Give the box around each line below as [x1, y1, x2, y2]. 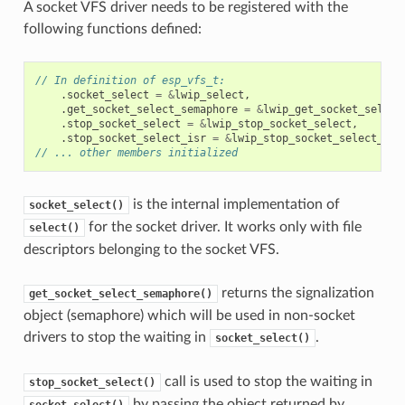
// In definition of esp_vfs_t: [34, 73, 225, 87]
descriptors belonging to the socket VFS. [23, 241, 279, 257]
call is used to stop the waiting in [160, 373, 372, 389]
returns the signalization [217, 285, 374, 300]
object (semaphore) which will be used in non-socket [23, 307, 355, 323]
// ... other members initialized [34, 146, 238, 159]
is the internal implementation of [128, 196, 340, 212]
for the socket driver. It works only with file [84, 219, 362, 234]
